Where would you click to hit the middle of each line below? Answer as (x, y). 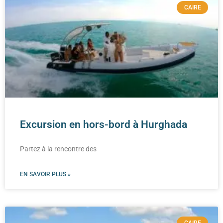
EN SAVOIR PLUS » (45, 174)
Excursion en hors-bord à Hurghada (104, 124)
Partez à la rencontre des (58, 149)
